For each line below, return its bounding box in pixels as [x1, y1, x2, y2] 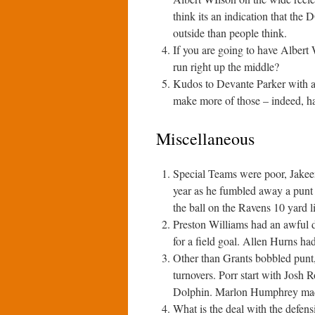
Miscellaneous [156, 127, 255, 150]
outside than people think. [173, 25, 287, 40]
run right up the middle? [173, 59, 279, 74]
